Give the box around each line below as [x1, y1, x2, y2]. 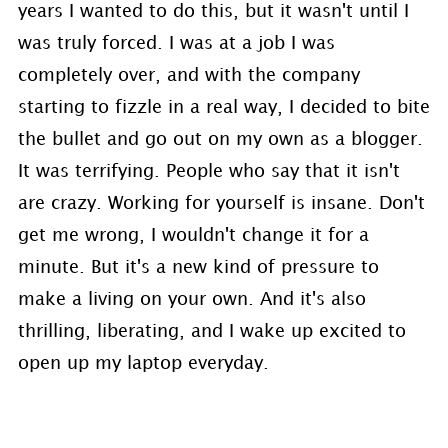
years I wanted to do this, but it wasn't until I [17, 3, 409, 20]
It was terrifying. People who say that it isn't [17, 163, 400, 180]
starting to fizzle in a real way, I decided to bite [17, 99, 430, 116]
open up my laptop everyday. [17, 355, 269, 372]
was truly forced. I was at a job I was [17, 35, 335, 52]
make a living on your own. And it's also [17, 291, 366, 308]
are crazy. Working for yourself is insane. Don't [17, 195, 425, 212]
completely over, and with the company [17, 67, 360, 84]
